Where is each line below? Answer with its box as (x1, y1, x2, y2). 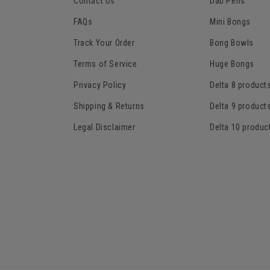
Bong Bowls (210, 38, 254, 48)
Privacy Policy (74, 80, 127, 90)
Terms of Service (74, 59, 137, 69)
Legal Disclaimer (74, 122, 136, 133)
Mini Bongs (210, 17, 251, 27)
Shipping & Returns (74, 101, 145, 111)
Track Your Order (74, 38, 135, 48)
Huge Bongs (210, 59, 254, 69)
